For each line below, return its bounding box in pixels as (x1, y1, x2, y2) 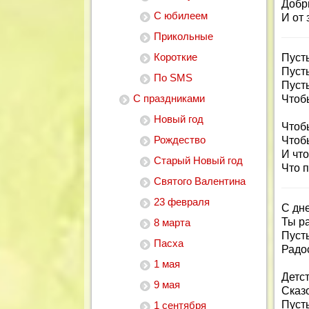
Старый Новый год (154, 154, 243, 166)
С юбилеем (154, 10, 208, 21)
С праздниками (133, 92, 205, 104)
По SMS (154, 72, 192, 83)
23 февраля (154, 196, 210, 208)
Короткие (154, 51, 197, 63)
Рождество (154, 134, 206, 146)
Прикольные (154, 30, 213, 42)
